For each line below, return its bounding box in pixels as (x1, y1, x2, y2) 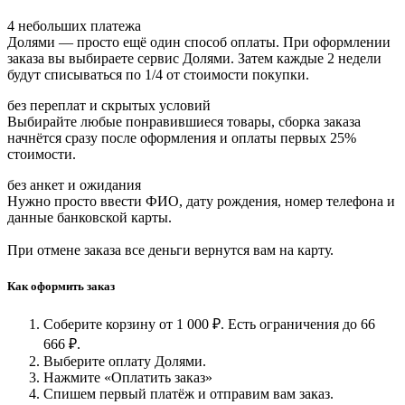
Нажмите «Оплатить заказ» (43, 369, 212, 385)
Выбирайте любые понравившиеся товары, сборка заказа (7, 114, 361, 130)
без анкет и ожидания (7, 177, 141, 193)
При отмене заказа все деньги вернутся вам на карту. (7, 242, 334, 259)
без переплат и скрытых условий (7, 98, 211, 114)
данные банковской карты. (7, 210, 172, 226)
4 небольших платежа (7, 18, 141, 34)
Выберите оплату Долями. (43, 353, 206, 369)
